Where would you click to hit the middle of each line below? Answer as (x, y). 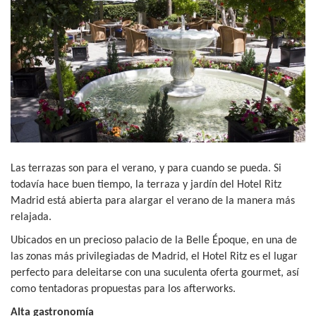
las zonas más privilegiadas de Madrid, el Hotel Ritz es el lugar (154, 256)
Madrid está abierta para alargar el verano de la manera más (153, 201)
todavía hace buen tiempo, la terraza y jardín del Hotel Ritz (146, 184)
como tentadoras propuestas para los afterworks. (124, 289)
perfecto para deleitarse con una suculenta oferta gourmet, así (155, 273)
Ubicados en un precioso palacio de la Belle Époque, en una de (154, 240)
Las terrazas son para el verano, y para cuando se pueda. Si (146, 168)
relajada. (31, 217)
